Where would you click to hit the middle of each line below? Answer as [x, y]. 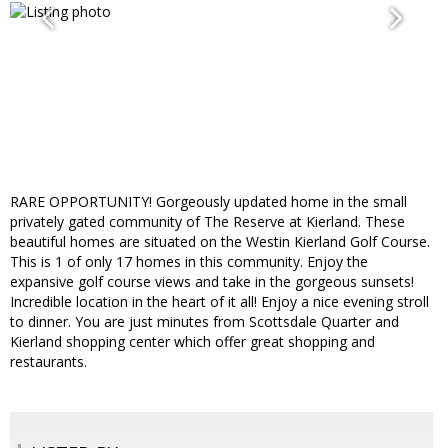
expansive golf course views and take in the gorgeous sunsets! [212, 282]
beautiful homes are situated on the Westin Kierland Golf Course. [220, 242]
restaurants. [48, 362]
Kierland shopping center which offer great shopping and [192, 342]
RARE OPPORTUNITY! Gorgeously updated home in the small [208, 202]
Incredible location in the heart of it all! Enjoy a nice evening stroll [219, 302]
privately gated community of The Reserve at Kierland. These [207, 222]
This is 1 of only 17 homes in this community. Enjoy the [189, 262]
